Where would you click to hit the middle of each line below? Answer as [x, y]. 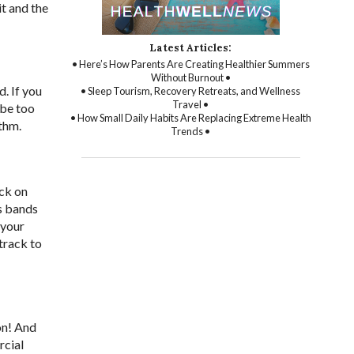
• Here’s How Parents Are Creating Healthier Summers [190, 64]
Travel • [191, 104]
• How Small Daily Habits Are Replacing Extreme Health [190, 117]
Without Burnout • [190, 77]
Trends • [191, 131]
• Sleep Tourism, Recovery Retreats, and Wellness [191, 90]
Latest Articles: [191, 47]
